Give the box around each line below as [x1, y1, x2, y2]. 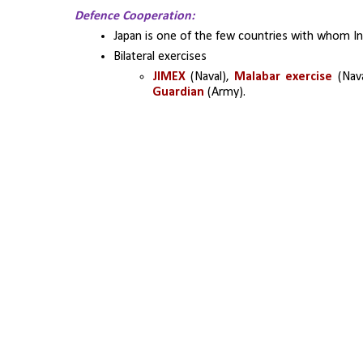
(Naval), [190, 70, 235, 83]
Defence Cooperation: [75, 9, 194, 23]
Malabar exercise [234, 70, 338, 83]
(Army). [204, 85, 246, 99]
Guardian [152, 85, 204, 99]
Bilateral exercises [113, 49, 207, 63]
